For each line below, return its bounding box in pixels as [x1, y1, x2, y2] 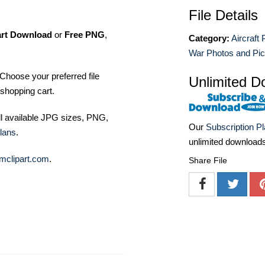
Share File [189, 156, 227, 166]
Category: [189, 33, 230, 43]
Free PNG [64, 29, 105, 40]
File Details [189, 7, 258, 23]
